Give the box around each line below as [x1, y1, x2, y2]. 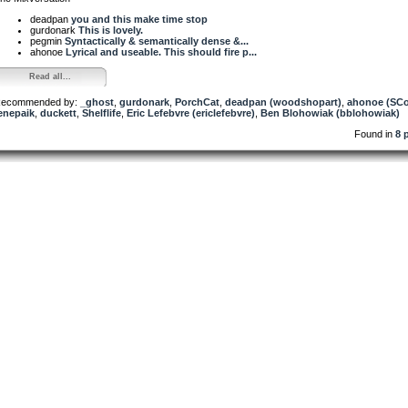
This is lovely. [78, 24, 143, 36]
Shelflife [82, 107, 121, 118]
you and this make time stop [71, 13, 208, 25]
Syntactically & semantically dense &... [65, 35, 249, 46]
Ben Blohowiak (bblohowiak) [260, 107, 400, 118]
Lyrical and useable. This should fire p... [66, 46, 257, 57]
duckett [40, 107, 76, 118]
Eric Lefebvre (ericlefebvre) [127, 107, 255, 118]
